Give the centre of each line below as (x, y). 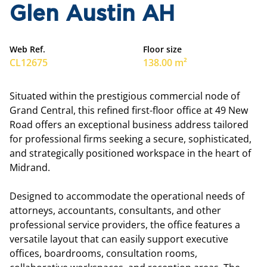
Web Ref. (27, 49)
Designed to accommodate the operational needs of (127, 196)
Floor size (162, 49)
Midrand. (30, 167)
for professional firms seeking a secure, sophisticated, (131, 139)
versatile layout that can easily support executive (119, 239)
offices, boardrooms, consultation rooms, (103, 253)
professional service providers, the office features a (125, 225)
